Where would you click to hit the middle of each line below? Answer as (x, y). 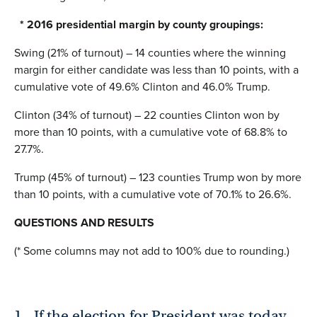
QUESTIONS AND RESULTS (91, 222)
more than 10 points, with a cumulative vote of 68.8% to (151, 132)
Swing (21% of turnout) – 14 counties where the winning (150, 52)
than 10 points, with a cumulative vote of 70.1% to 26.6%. (153, 194)
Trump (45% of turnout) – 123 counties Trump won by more (158, 177)
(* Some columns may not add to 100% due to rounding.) (152, 250)
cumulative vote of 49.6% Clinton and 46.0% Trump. (142, 86)
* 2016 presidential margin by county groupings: (139, 24)
